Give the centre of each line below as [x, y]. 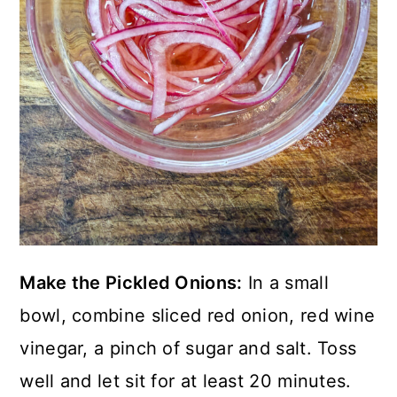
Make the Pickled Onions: [131, 283]
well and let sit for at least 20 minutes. [186, 381]
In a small [285, 283]
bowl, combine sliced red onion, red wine [198, 316]
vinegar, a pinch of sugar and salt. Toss [188, 349]
